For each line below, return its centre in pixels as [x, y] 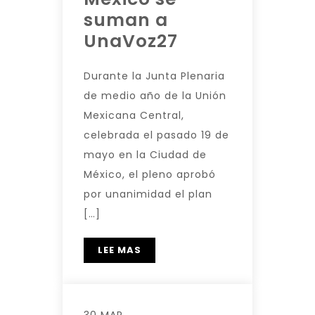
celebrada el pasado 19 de [156, 135]
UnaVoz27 [131, 41]
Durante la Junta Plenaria [154, 76]
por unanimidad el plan [148, 194]
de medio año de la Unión [155, 96]
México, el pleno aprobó [150, 174]
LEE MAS [120, 250]
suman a [126, 20]
